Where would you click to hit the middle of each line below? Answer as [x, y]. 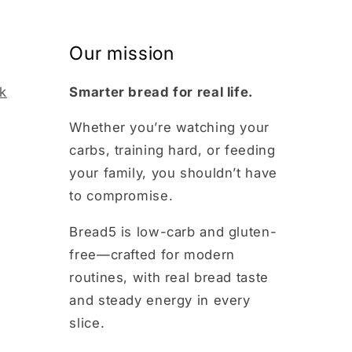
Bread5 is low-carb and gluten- [173, 232]
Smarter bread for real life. [161, 92]
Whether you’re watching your [170, 128]
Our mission [122, 53]
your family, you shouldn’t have [173, 173]
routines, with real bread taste [169, 278]
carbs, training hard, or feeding [172, 150]
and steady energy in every [160, 301]
